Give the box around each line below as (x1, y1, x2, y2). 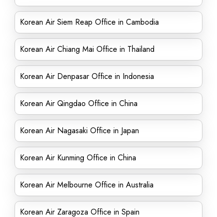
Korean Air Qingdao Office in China (20, 98, 138, 109)
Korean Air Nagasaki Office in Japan (20, 125, 139, 136)
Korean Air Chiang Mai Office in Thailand (20, 44, 155, 55)
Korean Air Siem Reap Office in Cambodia (20, 16, 159, 28)
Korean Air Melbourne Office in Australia (20, 179, 154, 190)
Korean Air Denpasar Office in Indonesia (20, 71, 154, 82)
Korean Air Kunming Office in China (20, 152, 136, 163)
